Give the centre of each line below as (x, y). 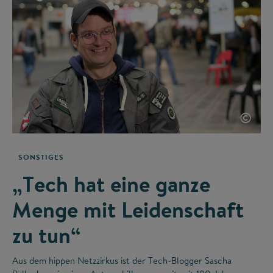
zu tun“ (46, 235)
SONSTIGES (41, 157)
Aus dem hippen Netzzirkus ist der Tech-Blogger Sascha (122, 260)
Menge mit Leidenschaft (128, 209)
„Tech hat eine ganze (111, 184)
